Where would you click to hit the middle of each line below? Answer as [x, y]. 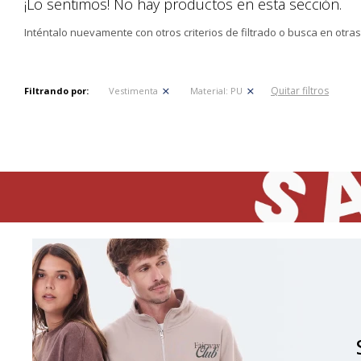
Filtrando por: [56, 90]
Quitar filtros [300, 90]
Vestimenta [133, 90]
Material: [209, 90]
